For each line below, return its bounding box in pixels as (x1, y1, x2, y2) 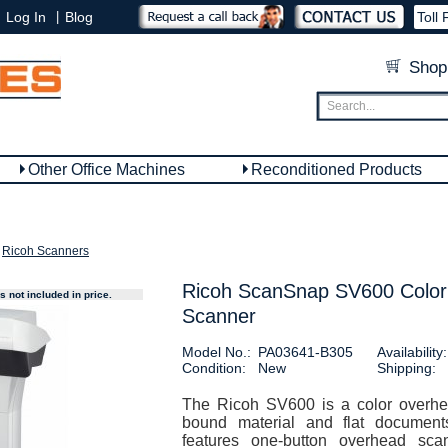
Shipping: (376, 360, 436, 376)
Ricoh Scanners (2, 244, 89, 258)
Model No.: (181, 344, 251, 360)
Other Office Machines (28, 161, 185, 178)
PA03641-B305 (257, 344, 353, 360)
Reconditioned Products (251, 161, 422, 178)
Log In (6, 9, 46, 25)
